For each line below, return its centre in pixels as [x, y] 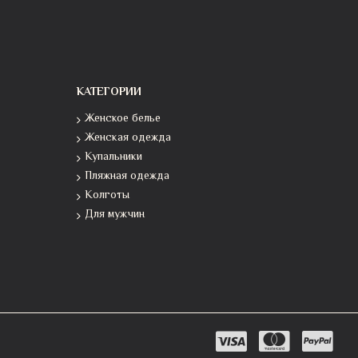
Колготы [107, 196]
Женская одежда [128, 138]
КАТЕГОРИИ [109, 93]
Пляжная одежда [127, 177]
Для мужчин [115, 215]
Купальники [113, 157]
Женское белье [123, 119]
